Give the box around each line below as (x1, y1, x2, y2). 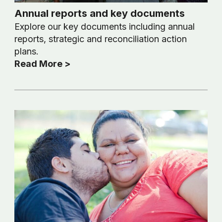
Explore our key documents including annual (14, 21, 195, 32)
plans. (14, 46, 39, 57)
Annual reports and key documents (14, 7, 185, 20)
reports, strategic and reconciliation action (14, 34, 187, 45)
